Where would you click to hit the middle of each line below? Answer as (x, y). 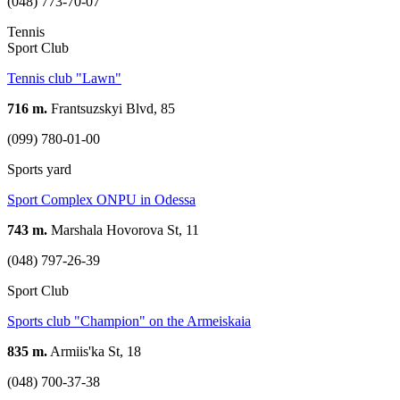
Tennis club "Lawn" (64, 78)
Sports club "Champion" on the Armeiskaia (129, 321)
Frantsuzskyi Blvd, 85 (111, 108)
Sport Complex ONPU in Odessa (101, 199)
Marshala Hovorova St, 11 (123, 229)
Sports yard (39, 169)
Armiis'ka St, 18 (94, 351)
